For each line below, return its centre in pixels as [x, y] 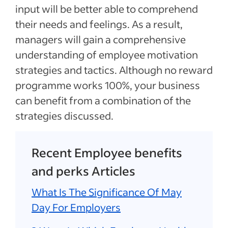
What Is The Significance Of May [107, 192]
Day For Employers [76, 207]
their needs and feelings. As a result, [99, 24]
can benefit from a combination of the [103, 100]
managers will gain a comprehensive [101, 39]
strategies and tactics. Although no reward [114, 70]
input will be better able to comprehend [107, 9]
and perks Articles [83, 171]
